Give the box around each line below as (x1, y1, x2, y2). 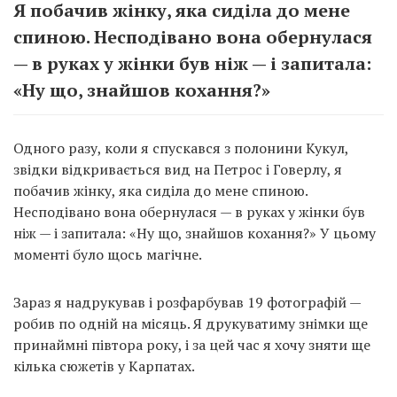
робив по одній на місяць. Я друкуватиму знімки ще (13, 314, 368, 334)
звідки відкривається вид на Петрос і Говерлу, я (13, 160, 342, 180)
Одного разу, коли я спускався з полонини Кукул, (13, 138, 348, 159)
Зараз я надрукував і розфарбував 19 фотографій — (13, 292, 361, 313)
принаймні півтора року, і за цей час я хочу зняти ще (13, 335, 370, 355)
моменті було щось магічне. (13, 245, 202, 265)
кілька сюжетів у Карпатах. (13, 356, 195, 377)
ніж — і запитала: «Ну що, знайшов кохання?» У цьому (13, 223, 376, 244)
